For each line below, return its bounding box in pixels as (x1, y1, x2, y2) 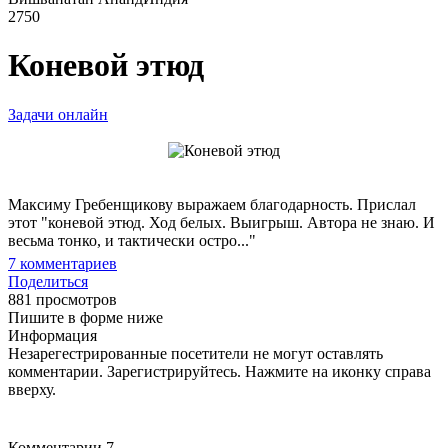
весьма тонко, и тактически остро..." (8, 231, 256, 249)
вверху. (8, 380, 56, 398)
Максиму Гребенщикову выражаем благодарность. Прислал (8, 195, 416, 213)
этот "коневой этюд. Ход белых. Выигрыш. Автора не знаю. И (8, 213, 435, 231)
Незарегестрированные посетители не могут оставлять (8, 344, 383, 362)
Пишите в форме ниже (8, 308, 163, 326)
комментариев (16, 254, 117, 272)
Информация (8, 326, 97, 344)
